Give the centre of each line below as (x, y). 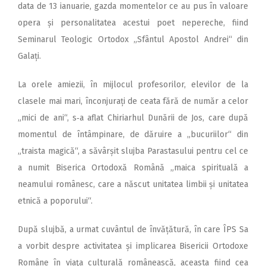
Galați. (29, 56)
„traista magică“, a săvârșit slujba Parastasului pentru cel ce (133, 151)
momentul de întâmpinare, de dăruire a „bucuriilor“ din (133, 134)
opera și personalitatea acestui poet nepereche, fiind (133, 23)
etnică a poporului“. (55, 201)
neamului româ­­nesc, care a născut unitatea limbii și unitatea (133, 184)
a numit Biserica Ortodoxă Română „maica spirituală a (133, 167)
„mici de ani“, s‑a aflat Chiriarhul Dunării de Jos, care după (133, 118)
